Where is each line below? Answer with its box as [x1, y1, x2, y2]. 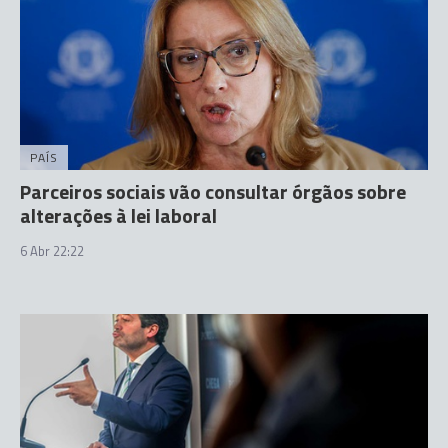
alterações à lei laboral [20, 200, 217, 231]
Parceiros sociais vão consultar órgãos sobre [20, 176, 406, 207]
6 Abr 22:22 [20, 241, 84, 261]
